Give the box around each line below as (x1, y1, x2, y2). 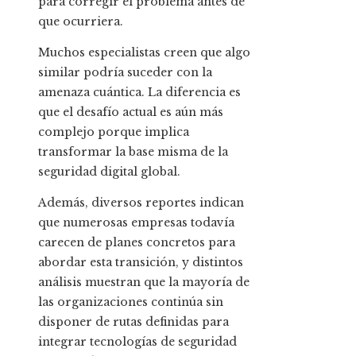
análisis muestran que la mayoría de (38, 275, 250, 290)
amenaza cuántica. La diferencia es (38, 85, 241, 100)
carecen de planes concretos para (38, 235, 235, 250)
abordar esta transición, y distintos (38, 255, 243, 270)
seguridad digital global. (38, 164, 180, 180)
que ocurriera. (38, 14, 123, 29)
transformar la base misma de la (38, 145, 228, 160)
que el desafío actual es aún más (38, 105, 223, 120)
